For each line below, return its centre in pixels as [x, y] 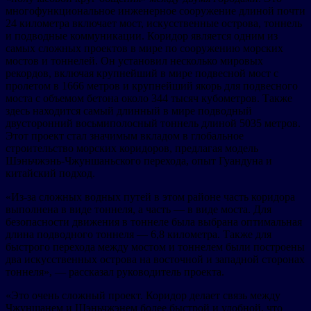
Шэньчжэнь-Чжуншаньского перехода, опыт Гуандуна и [139, 160]
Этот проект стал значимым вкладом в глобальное [125, 135]
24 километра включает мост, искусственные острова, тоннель [154, 23]
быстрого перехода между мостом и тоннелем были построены [155, 246]
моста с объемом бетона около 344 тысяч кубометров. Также [149, 98]
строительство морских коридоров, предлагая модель [132, 148]
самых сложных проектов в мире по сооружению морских [144, 48]
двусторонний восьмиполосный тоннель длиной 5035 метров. [153, 123]
